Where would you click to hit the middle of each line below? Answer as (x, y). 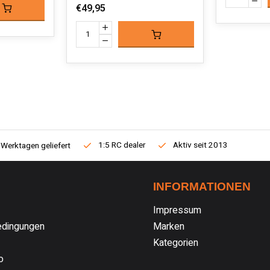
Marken (169, 227)
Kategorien (176, 243)
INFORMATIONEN (202, 187)
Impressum (177, 210)
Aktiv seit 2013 (200, 145)
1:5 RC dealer (122, 145)
